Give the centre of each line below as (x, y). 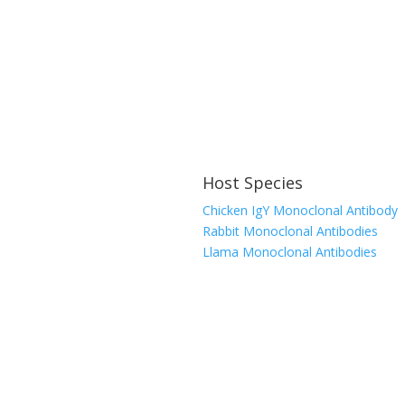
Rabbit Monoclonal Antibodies (290, 231)
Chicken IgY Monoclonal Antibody (300, 211)
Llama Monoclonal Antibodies (290, 252)
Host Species (253, 183)
